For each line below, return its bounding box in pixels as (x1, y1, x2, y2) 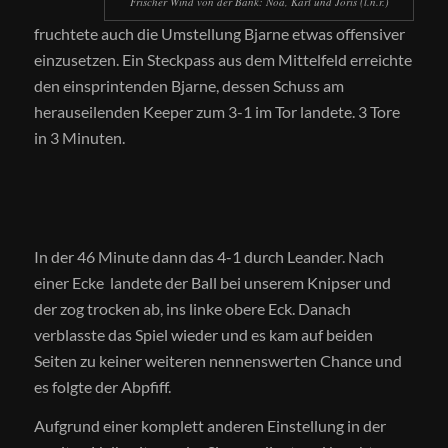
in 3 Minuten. (33, 127, 125, 147)
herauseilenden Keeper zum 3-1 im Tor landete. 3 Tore (33, 101, 400, 121)
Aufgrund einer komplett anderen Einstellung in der (33, 416, 386, 436)
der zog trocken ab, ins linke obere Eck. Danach (33, 298, 351, 318)
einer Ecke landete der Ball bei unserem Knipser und (33, 272, 391, 292)
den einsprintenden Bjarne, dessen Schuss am (33, 75, 344, 95)
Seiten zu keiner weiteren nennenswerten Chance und (33, 350, 402, 370)
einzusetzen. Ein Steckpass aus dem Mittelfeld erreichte (33, 49, 412, 69)
